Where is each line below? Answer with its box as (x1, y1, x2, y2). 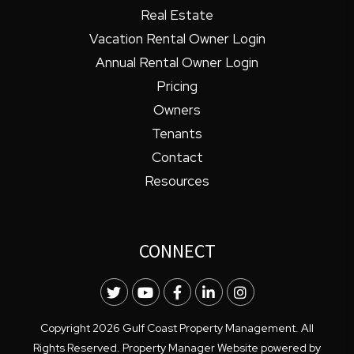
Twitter (120, 282, 168, 301)
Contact (151, 148, 203, 166)
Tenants (152, 124, 202, 142)
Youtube (153, 282, 205, 301)
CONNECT (138, 238, 216, 263)
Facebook (180, 282, 243, 301)
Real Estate (141, 6, 213, 24)
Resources (145, 171, 209, 190)
